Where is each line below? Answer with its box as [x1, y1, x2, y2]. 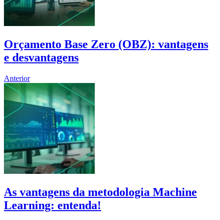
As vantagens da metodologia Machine [4, 185, 197, 198]
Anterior [4, 74, 30, 82]
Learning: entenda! [4, 198, 101, 212]
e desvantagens [4, 51, 79, 64]
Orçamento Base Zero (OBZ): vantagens [4, 37, 208, 51]
